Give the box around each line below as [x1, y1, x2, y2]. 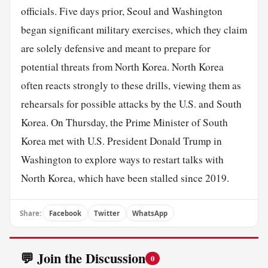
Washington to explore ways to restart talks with [20, 152, 224, 166]
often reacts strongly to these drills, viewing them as [20, 78, 241, 92]
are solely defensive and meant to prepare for [20, 41, 211, 55]
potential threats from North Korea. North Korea [20, 59, 224, 74]
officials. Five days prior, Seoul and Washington [20, 4, 223, 18]
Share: [20, 208, 41, 218]
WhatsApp [132, 208, 168, 218]
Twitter [94, 208, 120, 218]
